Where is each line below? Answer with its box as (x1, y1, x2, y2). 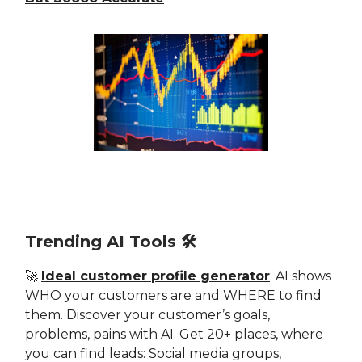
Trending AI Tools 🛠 (25, 231, 197, 251)
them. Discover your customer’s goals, (25, 306, 270, 322)
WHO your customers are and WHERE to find (25, 287, 322, 303)
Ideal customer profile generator (41, 267, 270, 284)
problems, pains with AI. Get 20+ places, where (25, 326, 323, 342)
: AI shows (270, 267, 331, 284)
